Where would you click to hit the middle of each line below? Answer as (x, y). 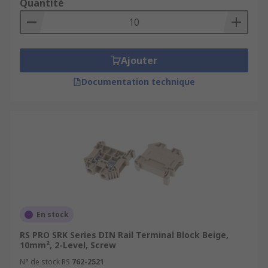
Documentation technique (138, 82)
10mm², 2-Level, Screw (68, 245)
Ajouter (139, 60)
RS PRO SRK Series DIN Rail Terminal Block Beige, (124, 235)
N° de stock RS (45, 262)
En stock (53, 214)
